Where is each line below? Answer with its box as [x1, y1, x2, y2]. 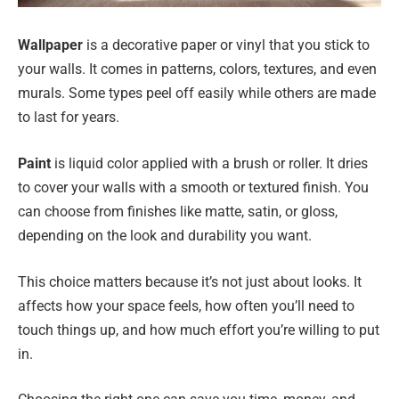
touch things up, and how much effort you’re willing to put [18, 321, 379, 338]
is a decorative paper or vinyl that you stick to [83, 37, 370, 54]
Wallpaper [18, 37, 83, 54]
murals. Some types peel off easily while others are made [18, 85, 376, 102]
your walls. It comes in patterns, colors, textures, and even [18, 61, 377, 78]
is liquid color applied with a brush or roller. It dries [51, 154, 368, 172]
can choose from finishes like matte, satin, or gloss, [18, 202, 338, 220]
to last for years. [18, 109, 119, 126]
